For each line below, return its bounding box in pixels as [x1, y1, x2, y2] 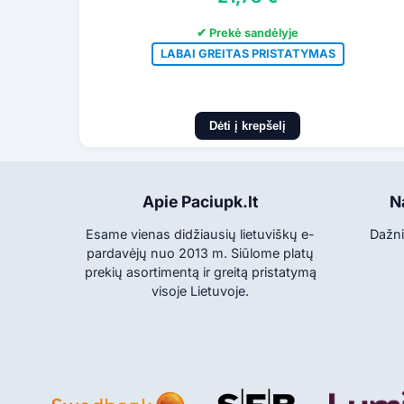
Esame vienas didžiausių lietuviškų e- [86, 226, 315, 243]
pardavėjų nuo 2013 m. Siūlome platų [87, 245, 314, 262]
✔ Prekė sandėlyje [197, 26, 299, 41]
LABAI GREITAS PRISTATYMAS [160, 46, 335, 60]
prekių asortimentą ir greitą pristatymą [84, 264, 317, 280]
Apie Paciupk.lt [142, 192, 258, 212]
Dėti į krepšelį [209, 119, 287, 133]
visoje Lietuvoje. [151, 283, 249, 299]
